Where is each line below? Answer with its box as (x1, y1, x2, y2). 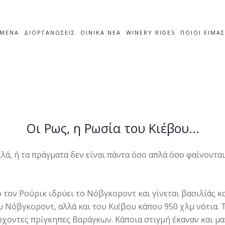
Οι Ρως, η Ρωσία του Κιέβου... (26, 120, 199, 137)
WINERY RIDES (126, 29, 175, 36)
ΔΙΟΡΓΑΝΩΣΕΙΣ (24, 29, 75, 36)
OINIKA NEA (80, 29, 121, 36)
